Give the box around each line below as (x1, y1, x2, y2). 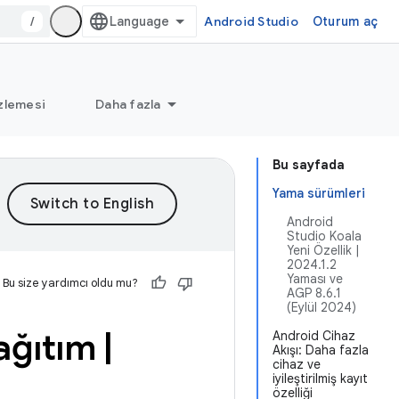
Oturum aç (312, 13, 378, 29)
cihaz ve (273, 356, 321, 372)
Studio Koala (287, 228, 362, 244)
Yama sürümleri (273, 185, 365, 201)
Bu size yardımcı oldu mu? (3, 275, 138, 290)
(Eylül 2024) (287, 299, 356, 315)
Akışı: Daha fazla (273, 342, 369, 358)
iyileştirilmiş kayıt (273, 370, 368, 387)
